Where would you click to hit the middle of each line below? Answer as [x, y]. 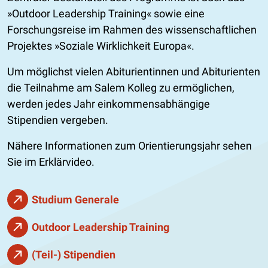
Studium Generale [75, 199]
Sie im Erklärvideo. [51, 162]
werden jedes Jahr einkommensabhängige [109, 103]
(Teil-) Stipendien [74, 254]
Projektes [31, 45]
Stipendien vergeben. [58, 120]
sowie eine [178, 13]
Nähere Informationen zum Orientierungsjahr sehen [130, 145]
